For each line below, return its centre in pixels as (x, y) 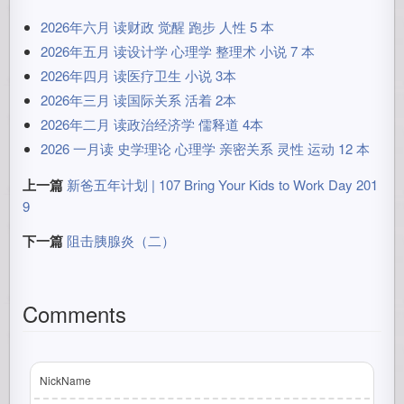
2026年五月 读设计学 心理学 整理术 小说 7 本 (178, 51)
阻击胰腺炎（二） (121, 240)
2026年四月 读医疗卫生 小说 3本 (139, 75)
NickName (66, 380)
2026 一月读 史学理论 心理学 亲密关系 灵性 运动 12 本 (206, 148)
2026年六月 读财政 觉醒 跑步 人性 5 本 (158, 27)
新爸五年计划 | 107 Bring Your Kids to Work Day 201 (223, 184)
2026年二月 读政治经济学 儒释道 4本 (152, 124)
